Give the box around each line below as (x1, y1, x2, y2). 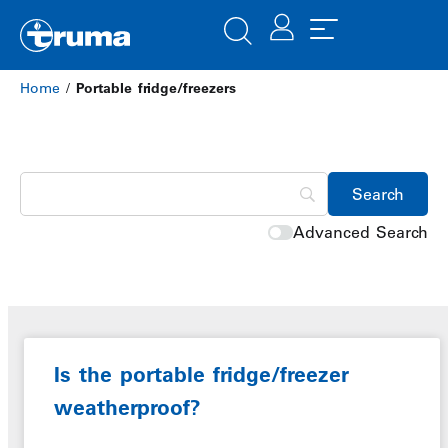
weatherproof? (54, 395, 201, 420)
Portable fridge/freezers (76, 79, 236, 97)
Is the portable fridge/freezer (54, 362, 349, 387)
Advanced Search (293, 222, 428, 242)
